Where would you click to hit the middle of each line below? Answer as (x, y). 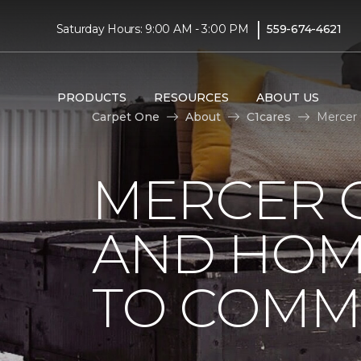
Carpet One (126, 116)
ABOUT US (287, 97)
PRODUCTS (91, 97)
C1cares (269, 116)
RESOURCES (191, 97)
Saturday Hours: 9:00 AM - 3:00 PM (152, 29)
